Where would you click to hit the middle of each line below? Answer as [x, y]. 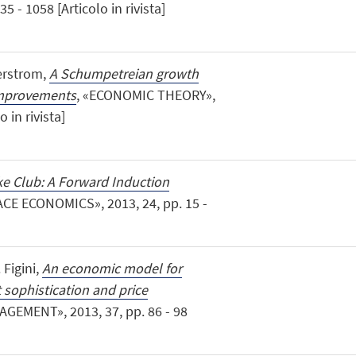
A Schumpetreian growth [124, 73]
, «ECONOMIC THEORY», [145, 95]
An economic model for [112, 269]
